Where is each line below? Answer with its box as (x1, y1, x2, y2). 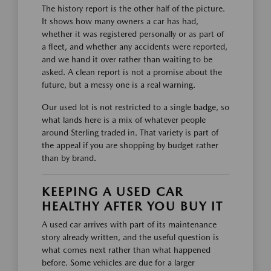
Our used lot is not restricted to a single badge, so (42, 102, 229, 112)
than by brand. (42, 152, 96, 163)
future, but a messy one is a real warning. (42, 79, 195, 90)
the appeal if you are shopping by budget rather (42, 140, 218, 150)
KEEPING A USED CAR (42, 184, 183, 199)
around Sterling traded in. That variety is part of (42, 127, 218, 137)
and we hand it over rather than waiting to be (42, 54, 212, 64)
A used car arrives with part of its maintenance (42, 219, 217, 229)
